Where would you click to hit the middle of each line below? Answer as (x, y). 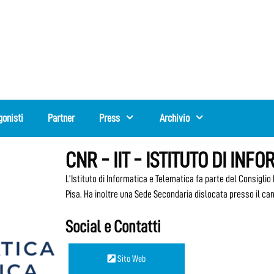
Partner (61, 118)
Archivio (174, 118)
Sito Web (131, 259)
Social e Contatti (113, 227)
